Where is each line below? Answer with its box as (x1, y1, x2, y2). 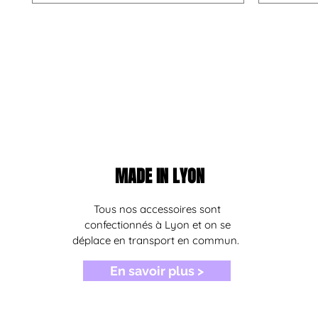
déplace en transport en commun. (72, 234, 243, 248)
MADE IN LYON (115, 164, 205, 190)
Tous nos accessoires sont (94, 202, 221, 216)
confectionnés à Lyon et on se (84, 218, 231, 232)
